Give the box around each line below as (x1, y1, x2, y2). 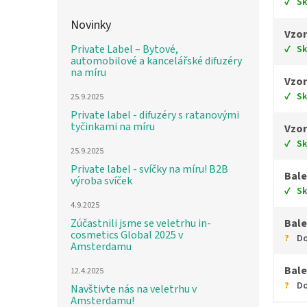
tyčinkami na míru (71, 119, 155, 134)
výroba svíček (71, 173, 132, 188)
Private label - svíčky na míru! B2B (71, 162, 228, 177)
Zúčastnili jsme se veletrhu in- (71, 216, 211, 231)
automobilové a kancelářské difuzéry (71, 53, 242, 69)
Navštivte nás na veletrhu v (71, 282, 197, 297)
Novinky (71, 16, 111, 34)
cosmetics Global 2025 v (71, 228, 183, 243)
